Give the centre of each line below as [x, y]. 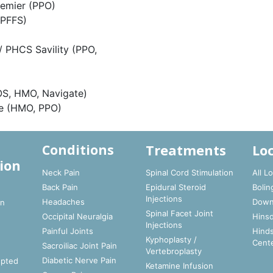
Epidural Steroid [175, 187]
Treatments [186, 150]
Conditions [78, 150]
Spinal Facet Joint [179, 213]
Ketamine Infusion [179, 266]
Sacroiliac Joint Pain [79, 246]
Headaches [63, 202]
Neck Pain [61, 172]
